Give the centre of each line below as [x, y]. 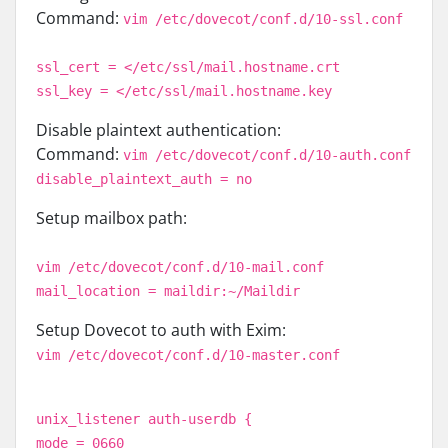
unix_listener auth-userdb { [144, 419]
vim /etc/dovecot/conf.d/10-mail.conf [180, 267]
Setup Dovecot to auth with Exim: [161, 330]
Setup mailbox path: [111, 218]
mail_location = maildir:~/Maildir [168, 291]
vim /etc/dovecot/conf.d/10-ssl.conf [263, 19]
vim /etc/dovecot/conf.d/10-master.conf [188, 355]
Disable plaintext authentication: [158, 130]
